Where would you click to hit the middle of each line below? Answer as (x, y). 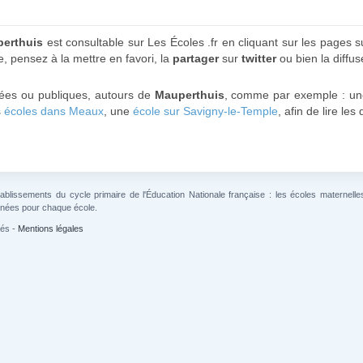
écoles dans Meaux (54, 111)
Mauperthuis (189, 95)
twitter (259, 58)
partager (196, 58)
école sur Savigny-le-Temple (205, 111)
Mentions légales (51, 228)
